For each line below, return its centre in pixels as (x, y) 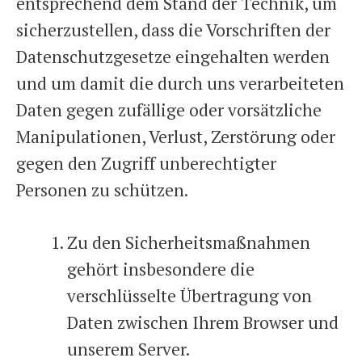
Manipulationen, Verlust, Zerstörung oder (176, 137)
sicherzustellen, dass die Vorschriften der (173, 30)
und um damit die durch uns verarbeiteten (180, 83)
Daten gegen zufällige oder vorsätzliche (169, 110)
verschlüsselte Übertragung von (189, 295)
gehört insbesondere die (161, 269)
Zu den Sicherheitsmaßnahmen (189, 242)
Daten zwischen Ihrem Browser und (203, 322)
